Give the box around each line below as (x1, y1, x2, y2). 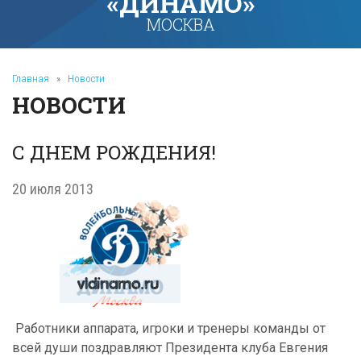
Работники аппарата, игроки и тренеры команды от (12, 321, 326, 336)
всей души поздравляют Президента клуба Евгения (12, 340, 328, 355)
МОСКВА (146, 14, 215, 35)
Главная (12, 73, 49, 85)
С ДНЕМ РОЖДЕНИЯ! (12, 139, 216, 165)
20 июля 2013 (12, 180, 93, 197)
